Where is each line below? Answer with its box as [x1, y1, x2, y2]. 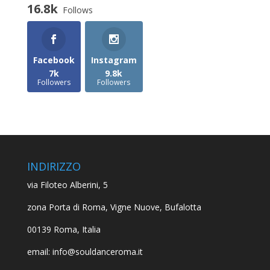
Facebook [33, 54, 75, 66]
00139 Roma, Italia [27, 223, 101, 235]
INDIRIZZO [27, 159, 81, 174]
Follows [62, 4, 93, 16]
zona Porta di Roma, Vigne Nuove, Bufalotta [27, 201, 201, 213]
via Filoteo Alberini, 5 [27, 178, 108, 190]
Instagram [90, 54, 137, 66]
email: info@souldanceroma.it [27, 245, 143, 257]
